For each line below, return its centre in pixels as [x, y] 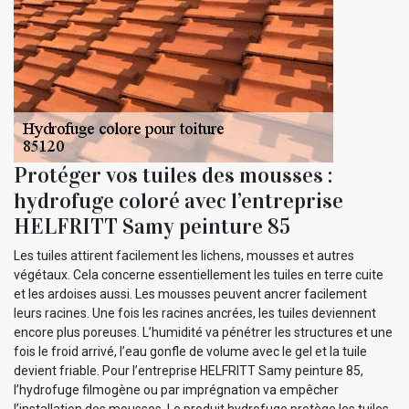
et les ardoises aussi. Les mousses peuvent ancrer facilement [190, 294]
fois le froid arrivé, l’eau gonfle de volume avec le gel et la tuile [190, 351]
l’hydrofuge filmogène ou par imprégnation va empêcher [176, 389]
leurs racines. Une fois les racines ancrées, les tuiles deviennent [195, 313]
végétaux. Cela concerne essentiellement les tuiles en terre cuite [199, 274]
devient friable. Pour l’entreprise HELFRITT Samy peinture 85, [189, 370]
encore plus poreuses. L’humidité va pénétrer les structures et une [203, 332]
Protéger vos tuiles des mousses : [173, 175]
